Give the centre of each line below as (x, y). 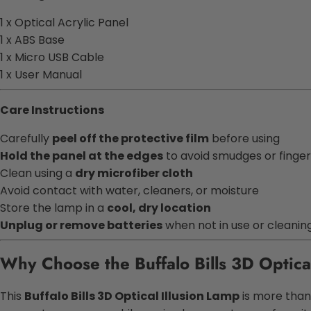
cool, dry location (159, 208)
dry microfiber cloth (134, 173)
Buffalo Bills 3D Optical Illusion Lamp (132, 296)
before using (244, 138)
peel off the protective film (131, 138)
